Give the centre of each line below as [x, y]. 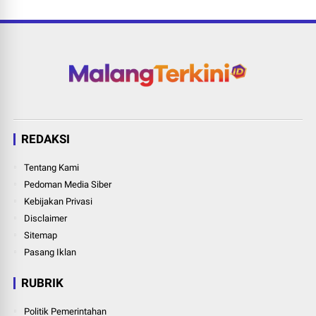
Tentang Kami [52, 167]
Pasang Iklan [50, 252]
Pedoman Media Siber [68, 184]
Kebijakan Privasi [59, 201]
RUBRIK [43, 282]
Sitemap [41, 235]
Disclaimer [46, 218]
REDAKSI [46, 139]
